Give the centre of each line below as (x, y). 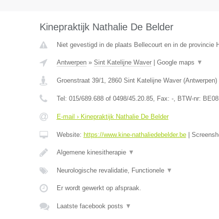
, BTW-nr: (188, 99)
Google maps (176, 62)
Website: (70, 135)
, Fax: (162, 99)
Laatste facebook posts (91, 206)
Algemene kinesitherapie (92, 152)
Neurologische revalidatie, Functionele (111, 170)
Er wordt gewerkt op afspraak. (99, 188)
